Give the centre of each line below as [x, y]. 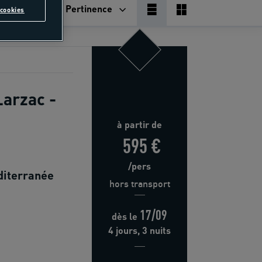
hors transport [139, 184]
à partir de [139, 125]
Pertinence [89, 8]
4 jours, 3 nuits [139, 230]
